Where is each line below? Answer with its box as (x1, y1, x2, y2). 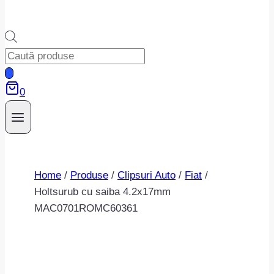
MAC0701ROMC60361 (34, 202, 138, 215)
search (4, 66, 35, 78)
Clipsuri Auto (117, 169, 176, 182)
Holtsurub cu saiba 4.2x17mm (34, 186, 171, 198)
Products (4, 50, 45, 62)
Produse (70, 169, 108, 182)
